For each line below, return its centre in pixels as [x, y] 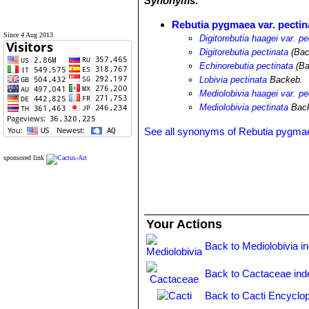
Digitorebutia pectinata [244, 52]
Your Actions [185, 224]
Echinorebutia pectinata [247, 66]
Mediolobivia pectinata [244, 107]
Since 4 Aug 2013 [28, 35]
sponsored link [24, 158]
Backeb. [285, 80]
